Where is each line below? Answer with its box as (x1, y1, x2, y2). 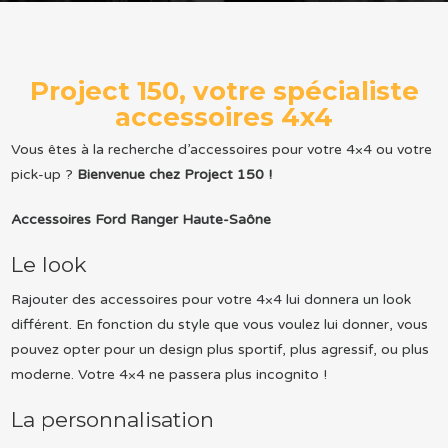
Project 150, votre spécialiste (29, 75, 419, 108)
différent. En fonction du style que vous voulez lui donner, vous (10, 315, 428, 333)
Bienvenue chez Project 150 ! (76, 165, 272, 183)
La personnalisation (10, 406, 214, 432)
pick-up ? (10, 165, 77, 183)
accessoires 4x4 (115, 101, 333, 134)
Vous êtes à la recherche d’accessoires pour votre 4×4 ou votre (10, 140, 432, 158)
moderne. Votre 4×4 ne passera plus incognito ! (10, 365, 327, 383)
